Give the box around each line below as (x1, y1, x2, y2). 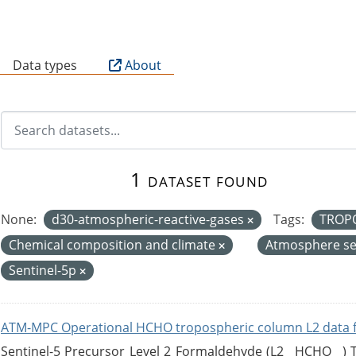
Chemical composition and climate (9, 235, 219, 253)
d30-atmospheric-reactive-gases (52, 210, 248, 228)
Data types (13, 56, 77, 74)
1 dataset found (130, 165, 268, 192)
